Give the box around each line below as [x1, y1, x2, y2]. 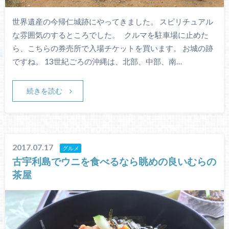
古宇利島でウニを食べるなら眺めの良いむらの [12, 155, 217, 168]
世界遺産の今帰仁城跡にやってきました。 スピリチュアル [12, 16, 213, 26]
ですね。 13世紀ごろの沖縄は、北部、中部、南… [12, 56, 182, 66]
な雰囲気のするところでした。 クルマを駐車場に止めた [12, 30, 209, 39]
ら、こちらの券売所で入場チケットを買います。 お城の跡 [12, 43, 213, 53]
